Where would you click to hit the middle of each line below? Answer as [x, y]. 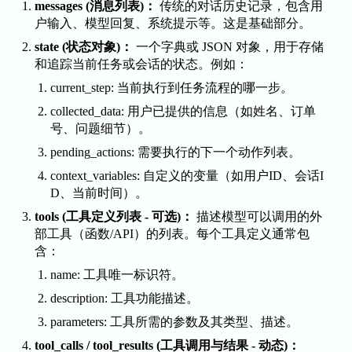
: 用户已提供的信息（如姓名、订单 [218, 111]
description [77, 298]
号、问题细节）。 [101, 128]
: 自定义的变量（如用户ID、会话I [230, 176]
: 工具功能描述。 [152, 298]
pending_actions [91, 152]
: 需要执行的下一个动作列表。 [216, 152]
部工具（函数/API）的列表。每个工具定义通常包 [172, 234]
